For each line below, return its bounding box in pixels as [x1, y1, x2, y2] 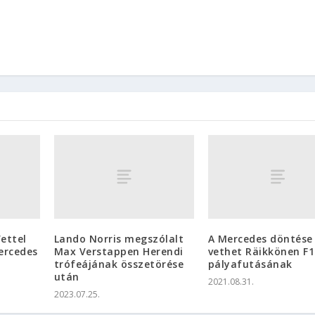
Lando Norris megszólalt [53, 232, 184, 246]
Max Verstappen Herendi [53, 245, 184, 259]
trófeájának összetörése [53, 257, 184, 271]
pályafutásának [207, 257, 292, 271]
